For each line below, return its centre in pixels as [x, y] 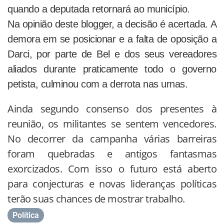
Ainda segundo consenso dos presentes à [112, 109]
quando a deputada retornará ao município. [99, 9]
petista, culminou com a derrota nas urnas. [97, 84]
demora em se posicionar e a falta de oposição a [112, 39]
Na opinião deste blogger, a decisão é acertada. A [112, 24]
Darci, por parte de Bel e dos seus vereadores [112, 54]
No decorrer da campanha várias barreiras [112, 139]
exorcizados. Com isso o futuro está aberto [112, 169]
